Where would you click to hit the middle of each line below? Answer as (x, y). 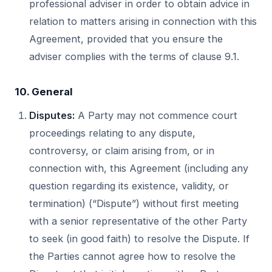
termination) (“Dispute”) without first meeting (134, 203)
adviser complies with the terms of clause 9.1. (134, 56)
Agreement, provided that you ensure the (126, 39)
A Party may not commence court (156, 115)
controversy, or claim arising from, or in (122, 151)
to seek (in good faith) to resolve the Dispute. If (139, 239)
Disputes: (52, 115)
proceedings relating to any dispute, (112, 133)
